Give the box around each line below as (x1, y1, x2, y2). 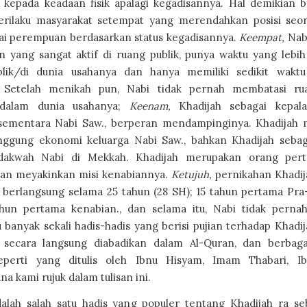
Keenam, (129, 99, 171, 112)
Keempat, (239, 30, 284, 44)
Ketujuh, (171, 167, 212, 181)
